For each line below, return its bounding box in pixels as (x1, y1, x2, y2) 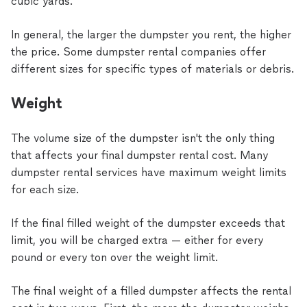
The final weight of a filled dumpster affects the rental (11, 284, 291, 297)
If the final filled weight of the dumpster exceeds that (11, 217, 285, 230)
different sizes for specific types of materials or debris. (11, 62, 294, 75)
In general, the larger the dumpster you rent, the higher (11, 28, 291, 41)
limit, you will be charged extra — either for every (11, 234, 263, 247)
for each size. (11, 183, 79, 196)
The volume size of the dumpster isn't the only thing (11, 132, 275, 145)
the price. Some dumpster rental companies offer (11, 45, 266, 58)
